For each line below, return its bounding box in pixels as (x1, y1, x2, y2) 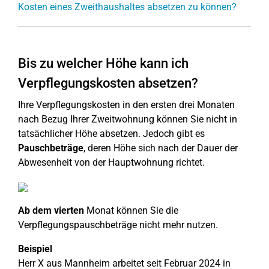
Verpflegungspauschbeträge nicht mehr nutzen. (18, 219, 218, 231)
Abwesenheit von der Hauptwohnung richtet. (18, 157, 205, 168)
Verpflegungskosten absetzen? (18, 76, 198, 91)
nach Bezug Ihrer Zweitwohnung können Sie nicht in (18, 113, 237, 125)
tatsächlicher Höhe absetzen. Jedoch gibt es (18, 128, 205, 139)
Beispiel (18, 243, 52, 255)
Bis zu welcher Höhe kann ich (18, 56, 189, 71)
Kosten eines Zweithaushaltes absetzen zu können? (18, 1, 237, 13)
